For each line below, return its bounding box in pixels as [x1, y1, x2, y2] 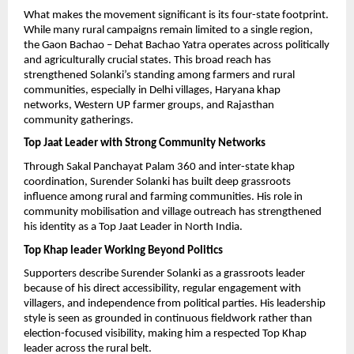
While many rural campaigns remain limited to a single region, [24, 24, 313, 36]
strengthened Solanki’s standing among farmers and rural [24, 69, 295, 81]
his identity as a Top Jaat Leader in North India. [24, 220, 243, 233]
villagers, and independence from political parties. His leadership [24, 298, 326, 311]
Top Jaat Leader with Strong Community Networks [24, 137, 265, 150]
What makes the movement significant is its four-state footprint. [24, 9, 329, 21]
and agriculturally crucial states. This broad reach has [24, 54, 271, 66]
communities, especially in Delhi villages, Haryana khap [24, 84, 281, 96]
